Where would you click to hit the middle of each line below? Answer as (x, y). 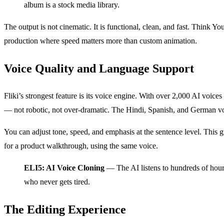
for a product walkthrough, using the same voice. (81, 146)
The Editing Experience (65, 210)
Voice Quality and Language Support (99, 69)
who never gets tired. (57, 182)
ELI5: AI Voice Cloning (64, 168)
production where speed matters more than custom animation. (100, 41)
